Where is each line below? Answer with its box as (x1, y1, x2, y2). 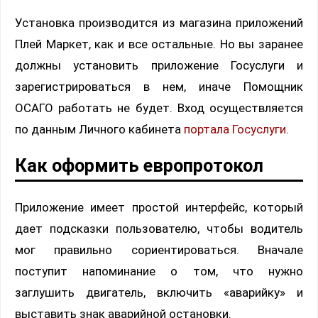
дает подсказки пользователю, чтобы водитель (15, 221, 303, 236)
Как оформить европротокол (15, 155, 263, 177)
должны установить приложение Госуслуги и (15, 58, 303, 73)
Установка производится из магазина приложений (15, 16, 303, 31)
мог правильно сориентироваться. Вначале (15, 243, 303, 258)
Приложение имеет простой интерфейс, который (15, 200, 303, 215)
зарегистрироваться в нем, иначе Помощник (15, 79, 303, 94)
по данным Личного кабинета (15, 122, 184, 137)
